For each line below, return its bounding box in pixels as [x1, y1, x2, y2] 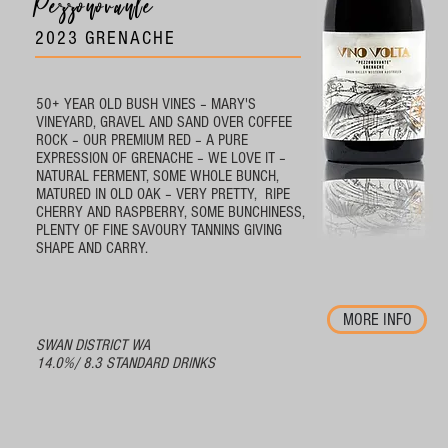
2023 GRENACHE [35, 27, 176, 49]
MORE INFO [342, 309, 412, 329]
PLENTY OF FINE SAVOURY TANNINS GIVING [36, 220, 282, 239]
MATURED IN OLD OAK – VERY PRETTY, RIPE [36, 184, 290, 203]
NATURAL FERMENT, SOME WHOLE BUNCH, [36, 166, 279, 185]
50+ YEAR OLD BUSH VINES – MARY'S [36, 94, 256, 113]
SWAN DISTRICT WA [36, 335, 150, 354]
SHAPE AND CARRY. [36, 238, 148, 257]
